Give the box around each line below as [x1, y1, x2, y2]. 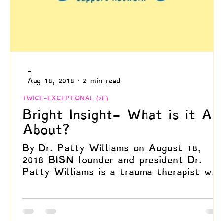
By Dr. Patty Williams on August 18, [22, 142, 201, 154]
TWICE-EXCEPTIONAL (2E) [22, 94, 108, 102]
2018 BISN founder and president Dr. [22, 154, 202, 166]
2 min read [83, 76, 121, 85]
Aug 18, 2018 [27, 76, 74, 85]
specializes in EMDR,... [22, 178, 132, 190]
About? [22, 121, 70, 138]
